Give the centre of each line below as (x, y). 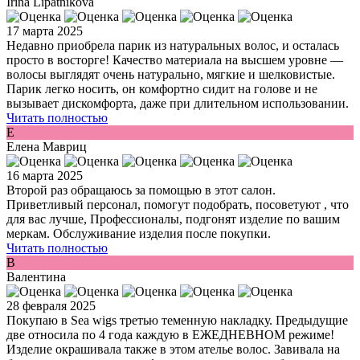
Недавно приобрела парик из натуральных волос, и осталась (173, 46)
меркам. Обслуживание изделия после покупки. (139, 234)
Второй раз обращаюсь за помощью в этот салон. (141, 190)
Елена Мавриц (47, 147)
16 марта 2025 (45, 176)
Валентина (36, 277)
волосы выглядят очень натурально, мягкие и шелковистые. (171, 75)
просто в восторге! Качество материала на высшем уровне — (175, 60)
